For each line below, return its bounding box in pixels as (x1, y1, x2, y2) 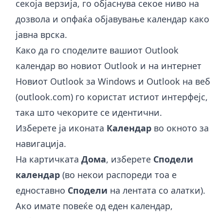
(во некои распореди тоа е (60, 168, 177, 181)
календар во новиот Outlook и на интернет (16, 59, 201, 72)
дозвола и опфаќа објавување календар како (16, 13, 209, 25)
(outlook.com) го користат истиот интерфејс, (16, 91, 208, 103)
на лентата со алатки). (108, 184, 205, 196)
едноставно (16, 184, 68, 196)
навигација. (16, 137, 66, 149)
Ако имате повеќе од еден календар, (16, 200, 173, 212)
